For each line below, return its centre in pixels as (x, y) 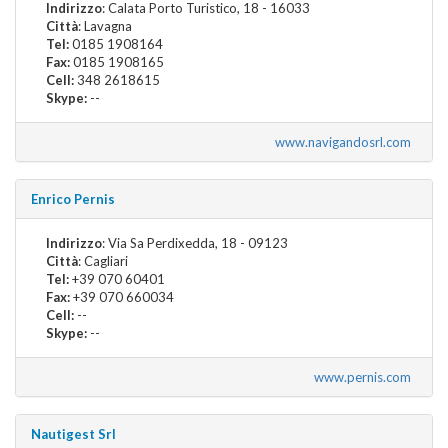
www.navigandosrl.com (346, 141)
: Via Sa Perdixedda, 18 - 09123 (195, 242)
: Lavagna (105, 25)
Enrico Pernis (73, 198)
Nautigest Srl (73, 433)
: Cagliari (103, 260)
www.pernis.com (365, 376)
